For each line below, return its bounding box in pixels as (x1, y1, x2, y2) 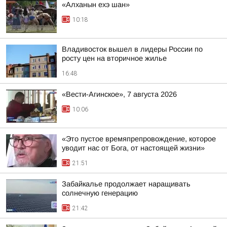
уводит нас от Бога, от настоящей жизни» (62, 144, 205, 152)
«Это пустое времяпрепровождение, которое (62, 135, 216, 143)
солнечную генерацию (62, 189, 138, 197)
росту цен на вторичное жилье (62, 54, 167, 62)
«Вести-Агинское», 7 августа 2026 (62, 90, 177, 98)
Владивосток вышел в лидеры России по (62, 45, 203, 53)
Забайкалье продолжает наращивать (62, 180, 191, 188)
